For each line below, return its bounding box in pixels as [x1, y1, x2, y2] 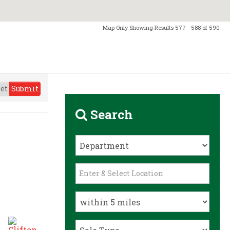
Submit [11, 84, 39, 93]
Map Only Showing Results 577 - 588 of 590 [103, 24, 220, 31]
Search [87, 106, 133, 123]
